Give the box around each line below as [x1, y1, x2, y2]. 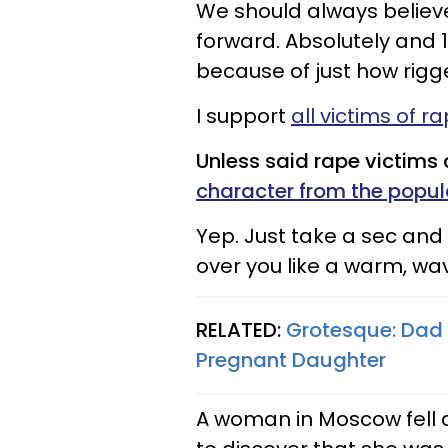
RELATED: [196, 316, 286, 344]
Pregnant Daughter [196, 346, 386, 374]
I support [196, 102, 291, 130]
